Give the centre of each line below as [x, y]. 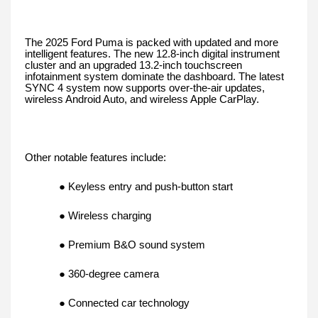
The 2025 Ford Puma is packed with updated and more [152, 43]
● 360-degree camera [109, 274]
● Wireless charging [105, 216]
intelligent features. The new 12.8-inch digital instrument [152, 54]
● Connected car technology [124, 303]
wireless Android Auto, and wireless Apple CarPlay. [142, 100]
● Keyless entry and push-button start [146, 187]
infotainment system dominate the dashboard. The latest [154, 77]
